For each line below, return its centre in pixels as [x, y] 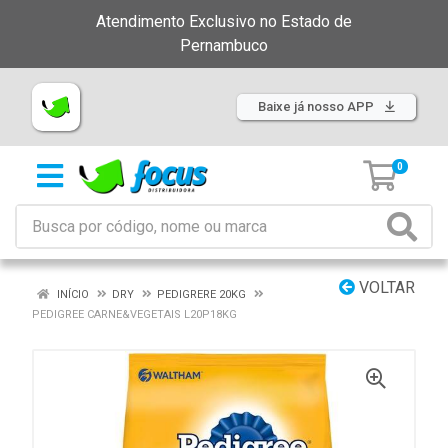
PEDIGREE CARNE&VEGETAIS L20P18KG [134, 314]
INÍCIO [71, 294]
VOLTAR [385, 287]
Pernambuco [224, 45]
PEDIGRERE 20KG [201, 294]
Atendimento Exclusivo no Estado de [224, 21]
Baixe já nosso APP [317, 106]
